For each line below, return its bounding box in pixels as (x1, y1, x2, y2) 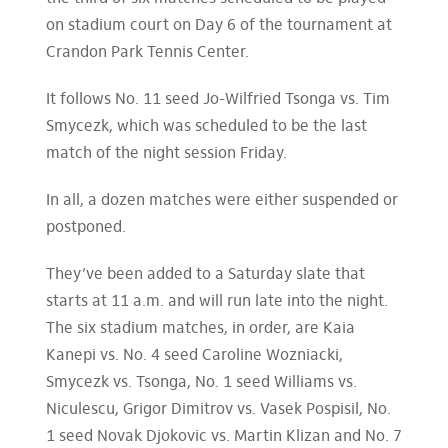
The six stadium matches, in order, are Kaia (45, 321, 355, 337)
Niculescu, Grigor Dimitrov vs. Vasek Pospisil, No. (45, 402, 391, 418)
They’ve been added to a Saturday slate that (45, 267, 365, 283)
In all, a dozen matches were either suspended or (45, 193, 398, 209)
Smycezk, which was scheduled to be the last (45, 119, 367, 135)
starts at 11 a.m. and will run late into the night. (45, 294, 388, 310)
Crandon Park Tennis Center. (45, 45, 249, 61)
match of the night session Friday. (45, 146, 287, 162)
